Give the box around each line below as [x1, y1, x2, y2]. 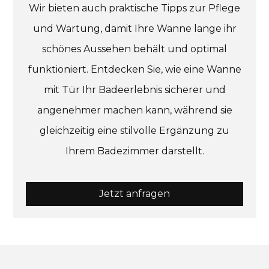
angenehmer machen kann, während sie [37, 104, 232, 116]
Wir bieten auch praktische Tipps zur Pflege [29, 2, 240, 14]
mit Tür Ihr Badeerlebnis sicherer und [43, 83, 226, 95]
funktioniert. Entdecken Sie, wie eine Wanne [28, 63, 241, 75]
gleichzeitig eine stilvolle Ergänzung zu [40, 124, 229, 136]
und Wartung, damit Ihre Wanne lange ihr [32, 22, 237, 34]
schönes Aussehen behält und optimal [42, 43, 227, 55]
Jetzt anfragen [99, 188, 170, 200]
